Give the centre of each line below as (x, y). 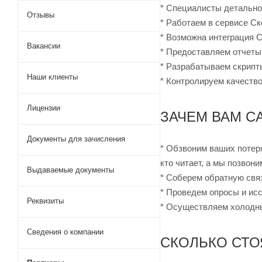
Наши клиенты (52, 77)
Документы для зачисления (76, 139)
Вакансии (44, 46)
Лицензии (44, 108)
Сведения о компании (65, 232)
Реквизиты (45, 201)
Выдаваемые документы (70, 170)
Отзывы (41, 15)
